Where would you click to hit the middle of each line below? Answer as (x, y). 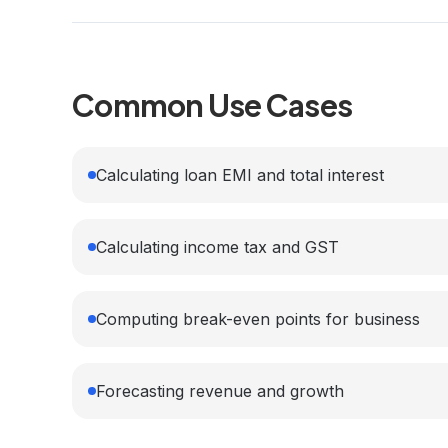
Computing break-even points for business (258, 319)
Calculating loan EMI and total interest (240, 175)
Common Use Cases (212, 105)
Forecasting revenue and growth (220, 391)
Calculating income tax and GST (217, 247)
